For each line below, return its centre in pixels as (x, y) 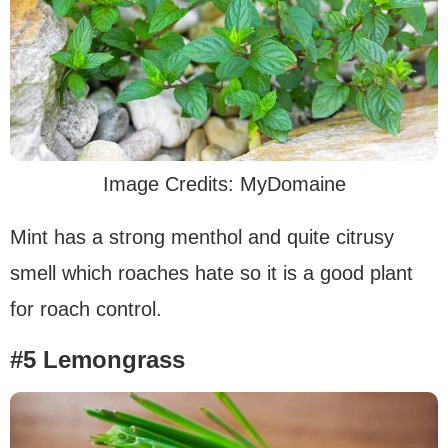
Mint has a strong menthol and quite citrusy (202, 237)
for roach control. (86, 309)
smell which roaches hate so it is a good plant (211, 273)
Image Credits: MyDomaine (224, 184)
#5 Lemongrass (97, 360)
